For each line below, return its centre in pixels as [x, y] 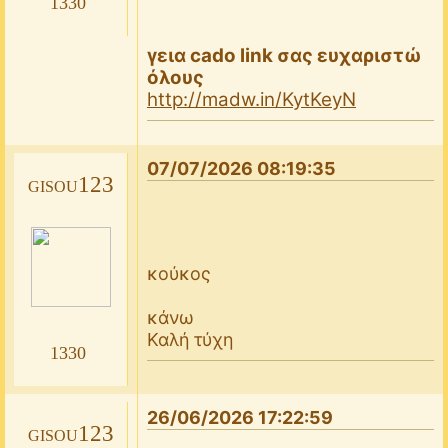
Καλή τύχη [189, 339]
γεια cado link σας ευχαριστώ [284, 55]
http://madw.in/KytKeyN [251, 99]
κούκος [178, 273]
